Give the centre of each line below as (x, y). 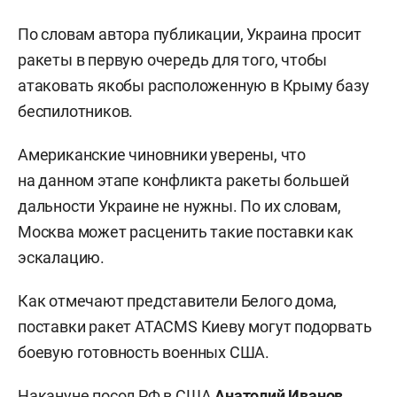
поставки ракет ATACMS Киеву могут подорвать (195, 327)
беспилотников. (76, 111)
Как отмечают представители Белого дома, (178, 301)
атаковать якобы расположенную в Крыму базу (194, 86)
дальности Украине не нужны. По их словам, (179, 206)
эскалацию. (62, 257)
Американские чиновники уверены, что (162, 155)
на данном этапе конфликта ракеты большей (183, 180)
